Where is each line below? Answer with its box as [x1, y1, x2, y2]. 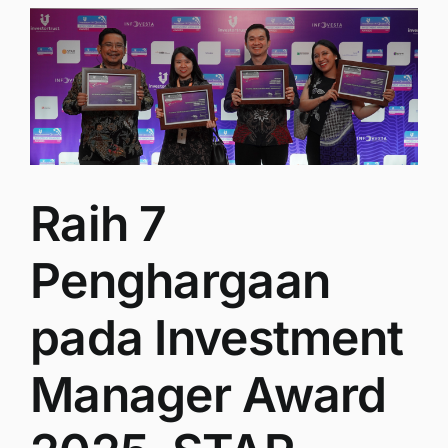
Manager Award [30, 365, 387, 425]
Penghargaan [30, 251, 331, 311]
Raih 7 [30, 194, 167, 254]
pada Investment [30, 308, 404, 368]
